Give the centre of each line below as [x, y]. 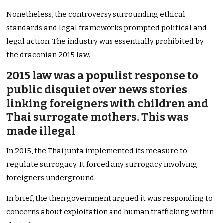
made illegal [41, 131]
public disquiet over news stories [97, 90]
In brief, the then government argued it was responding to [110, 198]
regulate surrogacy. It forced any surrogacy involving [102, 165]
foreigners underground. [51, 178]
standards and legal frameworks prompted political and [107, 28]
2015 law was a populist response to [103, 76]
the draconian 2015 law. [49, 55]
